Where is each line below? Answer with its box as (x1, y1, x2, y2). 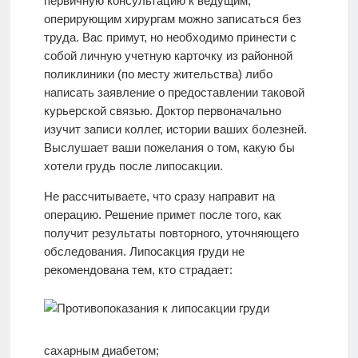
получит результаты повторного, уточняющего (43, 225, 299, 240)
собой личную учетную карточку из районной (43, 48, 292, 62)
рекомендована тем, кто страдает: (43, 262, 233, 276)
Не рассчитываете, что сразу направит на (43, 189, 275, 203)
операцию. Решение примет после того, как (43, 207, 281, 221)
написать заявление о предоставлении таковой (43, 85, 304, 99)
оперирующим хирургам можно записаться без (43, 11, 301, 26)
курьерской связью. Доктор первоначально (43, 103, 281, 117)
